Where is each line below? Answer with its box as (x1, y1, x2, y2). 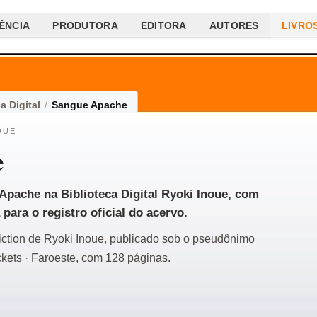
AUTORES (209, 19, 259, 31)
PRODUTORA (52, 19, 118, 31)
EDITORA (140, 19, 187, 31)
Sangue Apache (52, 98, 127, 110)
